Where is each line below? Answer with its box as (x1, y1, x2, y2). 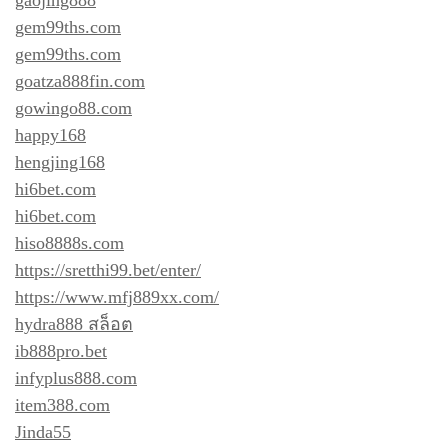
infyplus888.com (15, 367, 137, 388)
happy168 (15, 124, 86, 145)
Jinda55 (15, 421, 71, 442)
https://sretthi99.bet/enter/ (15, 259, 201, 280)
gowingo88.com (15, 97, 132, 118)
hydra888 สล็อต (15, 313, 133, 334)
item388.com (15, 394, 110, 415)
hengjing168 (15, 151, 105, 172)
